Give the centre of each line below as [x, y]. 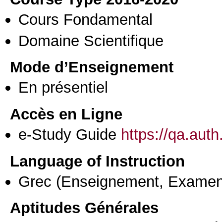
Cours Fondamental [85, 20]
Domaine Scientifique [91, 40]
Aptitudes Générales [84, 208]
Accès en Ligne [66, 114]
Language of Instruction [97, 161]
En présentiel [63, 87]
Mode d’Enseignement [92, 67]
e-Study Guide [70, 135]
